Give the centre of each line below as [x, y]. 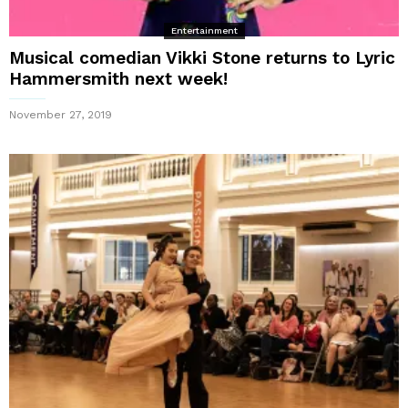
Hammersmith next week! [118, 78]
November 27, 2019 [61, 114]
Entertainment [204, 30]
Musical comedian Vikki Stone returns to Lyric [202, 57]
